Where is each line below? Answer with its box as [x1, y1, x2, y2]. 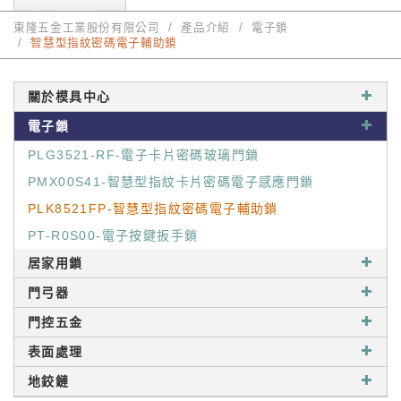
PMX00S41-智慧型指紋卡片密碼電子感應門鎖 [28, 175, 314, 189]
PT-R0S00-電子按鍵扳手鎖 [28, 228, 199, 243]
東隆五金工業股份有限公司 [13, 21, 160, 34]
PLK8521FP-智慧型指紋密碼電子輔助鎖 [28, 201, 278, 216]
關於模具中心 [28, 90, 111, 104]
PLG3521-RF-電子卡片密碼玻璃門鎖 [28, 148, 260, 162]
